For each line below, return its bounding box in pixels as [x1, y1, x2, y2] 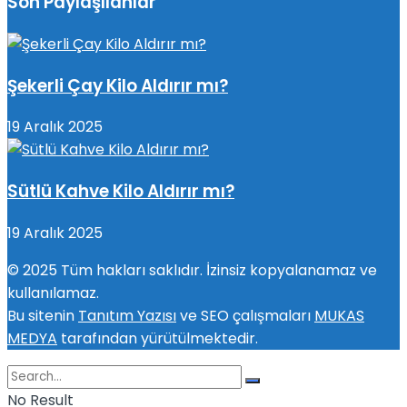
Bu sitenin [7, 304, 78, 326]
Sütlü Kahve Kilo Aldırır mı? [7, 179, 234, 204]
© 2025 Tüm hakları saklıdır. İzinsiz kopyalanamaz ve [7, 259, 377, 281]
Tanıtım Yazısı [78, 304, 176, 326]
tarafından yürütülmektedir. [57, 327, 258, 349]
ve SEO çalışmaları [176, 304, 314, 326]
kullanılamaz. [7, 282, 99, 303]
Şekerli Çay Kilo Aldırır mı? [7, 73, 228, 98]
